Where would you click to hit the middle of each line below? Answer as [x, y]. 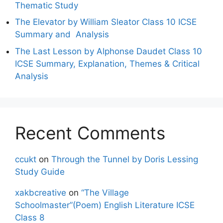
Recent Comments [90, 133]
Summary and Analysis [62, 35]
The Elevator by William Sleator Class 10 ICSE [106, 22]
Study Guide [40, 171]
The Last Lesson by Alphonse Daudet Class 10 [109, 51]
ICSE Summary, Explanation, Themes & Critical [107, 63]
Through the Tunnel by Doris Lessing [125, 159]
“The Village [105, 192]
